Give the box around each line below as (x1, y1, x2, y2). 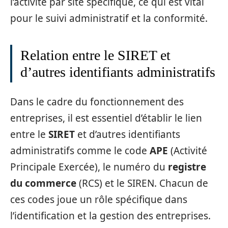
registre (168, 160, 206, 174)
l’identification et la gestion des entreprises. (10, 209, 211, 222)
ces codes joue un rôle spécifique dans (10, 193, 187, 206)
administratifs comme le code (10, 144, 150, 157)
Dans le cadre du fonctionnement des (10, 95, 184, 108)
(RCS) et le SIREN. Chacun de (76, 177, 208, 190)
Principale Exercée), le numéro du (10, 160, 168, 174)
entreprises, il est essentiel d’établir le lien (10, 111, 202, 125)
